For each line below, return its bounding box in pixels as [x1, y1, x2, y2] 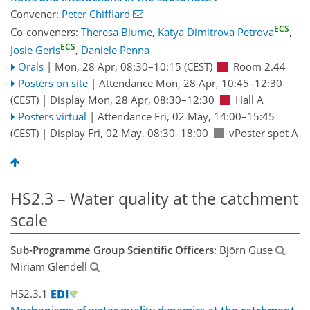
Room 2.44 [232, 60, 286, 74]
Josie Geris [10, 43, 60, 57]
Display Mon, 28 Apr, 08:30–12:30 [50, 93, 215, 107]
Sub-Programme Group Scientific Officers [10, 243, 214, 257]
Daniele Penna [81, 43, 149, 57]
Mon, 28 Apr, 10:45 [155, 76, 249, 91]
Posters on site [17, 76, 88, 91]
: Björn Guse [214, 243, 273, 257]
